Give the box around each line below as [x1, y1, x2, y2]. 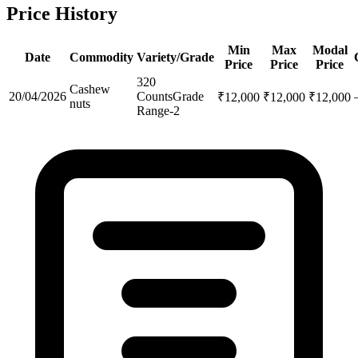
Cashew [70, 82, 110, 96]
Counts [137, 89, 173, 103]
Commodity [70, 50, 133, 64]
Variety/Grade [137, 50, 214, 64]
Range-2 [137, 103, 180, 117]
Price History [6, 3, 117, 25]
